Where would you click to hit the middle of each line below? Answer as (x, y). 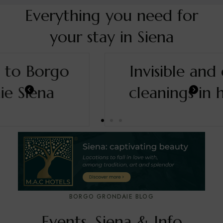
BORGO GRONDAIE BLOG (111, 196)
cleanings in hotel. (111, 93)
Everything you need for (111, 15)
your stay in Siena (111, 37)
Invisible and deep (111, 71)
